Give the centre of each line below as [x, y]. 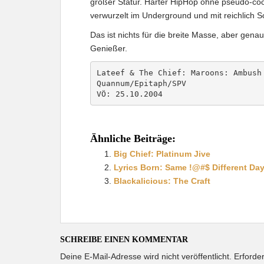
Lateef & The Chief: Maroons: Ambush [179, 72]
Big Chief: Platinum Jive [162, 154]
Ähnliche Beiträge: [133, 138]
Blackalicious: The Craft [162, 181]
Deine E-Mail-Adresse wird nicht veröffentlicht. [146, 256]
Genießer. [109, 48]
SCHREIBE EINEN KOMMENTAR [124, 240]
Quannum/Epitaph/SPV [141, 83]
